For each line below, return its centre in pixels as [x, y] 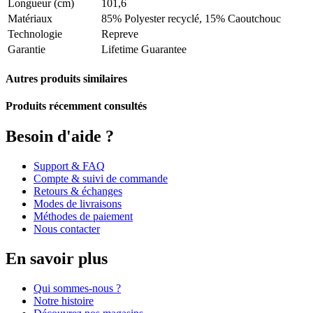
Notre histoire [64, 301]
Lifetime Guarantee [144, 49]
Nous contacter [67, 229]
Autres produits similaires [66, 78]
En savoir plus [59, 259]
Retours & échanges [78, 191]
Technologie [35, 34]
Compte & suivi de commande [101, 179]
